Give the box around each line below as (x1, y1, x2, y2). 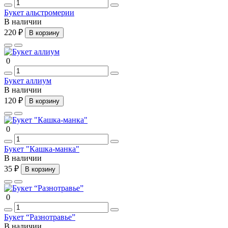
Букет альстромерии (4, 8, 74, 17)
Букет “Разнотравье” (4, 212, 75, 221)
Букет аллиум (4, 76, 51, 85)
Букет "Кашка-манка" (4, 144, 79, 153)
